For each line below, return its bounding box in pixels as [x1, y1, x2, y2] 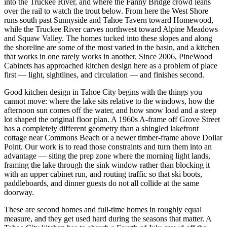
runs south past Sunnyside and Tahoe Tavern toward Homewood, [4, 15, 213, 24]
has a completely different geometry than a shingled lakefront [4, 124, 199, 133]
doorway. [4, 187, 34, 197]
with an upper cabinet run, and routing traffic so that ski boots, [4, 169, 202, 178]
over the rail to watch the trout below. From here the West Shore [4, 6, 208, 15]
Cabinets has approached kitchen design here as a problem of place [4, 61, 217, 70]
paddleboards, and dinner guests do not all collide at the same [4, 178, 199, 187]
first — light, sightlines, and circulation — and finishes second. [4, 70, 204, 79]
